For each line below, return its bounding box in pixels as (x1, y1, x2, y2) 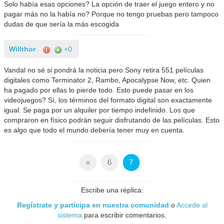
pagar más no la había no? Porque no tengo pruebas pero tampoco (4, 10, 219, 18)
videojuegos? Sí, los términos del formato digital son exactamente (4, 96, 212, 104)
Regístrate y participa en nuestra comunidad (16, 200, 169, 209)
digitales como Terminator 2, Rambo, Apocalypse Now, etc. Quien (4, 76, 211, 84)
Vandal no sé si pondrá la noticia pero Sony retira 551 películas (4, 66, 204, 74)
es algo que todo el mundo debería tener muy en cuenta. (4, 126, 185, 134)
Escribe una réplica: (80, 185, 143, 194)
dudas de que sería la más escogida (4, 20, 119, 28)
